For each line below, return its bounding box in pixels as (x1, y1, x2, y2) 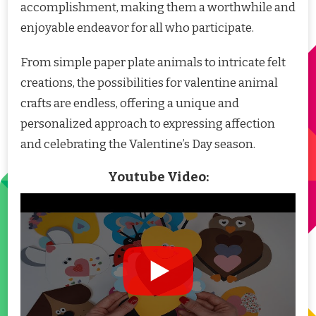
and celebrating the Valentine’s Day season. (20, 136, 255, 152)
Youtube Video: (107, 168, 209, 185)
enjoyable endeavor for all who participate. (20, 20, 254, 35)
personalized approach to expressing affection (20, 116, 275, 131)
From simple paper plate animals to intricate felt (20, 54, 286, 70)
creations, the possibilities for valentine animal (20, 75, 278, 90)
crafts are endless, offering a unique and (20, 95, 239, 111)
